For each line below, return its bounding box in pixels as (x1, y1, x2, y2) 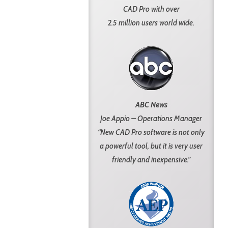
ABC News (135, 100, 167, 109)
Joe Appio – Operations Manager (100, 113, 202, 123)
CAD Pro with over (123, 5, 180, 14)
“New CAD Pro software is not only (98, 127, 205, 137)
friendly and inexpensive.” (112, 155, 190, 164)
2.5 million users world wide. (108, 18, 194, 28)
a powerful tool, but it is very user (100, 141, 203, 151)
